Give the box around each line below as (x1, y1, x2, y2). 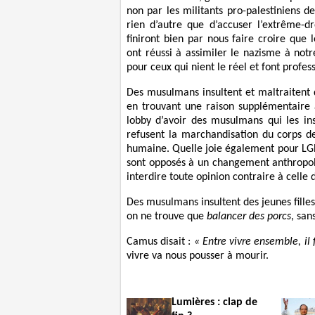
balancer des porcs (207, 210, 291, 222)
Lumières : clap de (172, 296, 257, 308)
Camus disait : (127, 236, 194, 247)
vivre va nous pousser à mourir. (127, 250, 269, 262)
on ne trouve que (127, 210, 207, 222)
